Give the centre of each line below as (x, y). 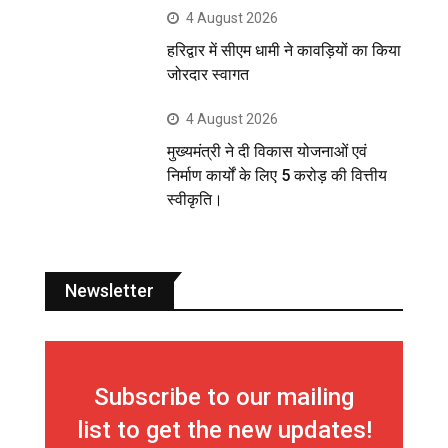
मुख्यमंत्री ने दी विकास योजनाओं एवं (267, 151)
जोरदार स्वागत (208, 74)
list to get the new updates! (224, 429)
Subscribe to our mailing (224, 396)
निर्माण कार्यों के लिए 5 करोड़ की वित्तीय (277, 175)
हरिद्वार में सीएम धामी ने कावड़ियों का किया (284, 50)
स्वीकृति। (195, 199)
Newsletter (109, 290)
